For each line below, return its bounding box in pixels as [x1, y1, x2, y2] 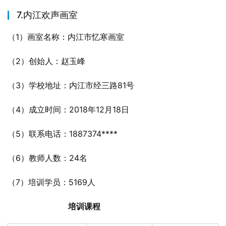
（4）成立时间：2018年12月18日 [8, 104, 129, 115]
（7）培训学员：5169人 [8, 177, 95, 187]
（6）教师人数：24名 [8, 153, 87, 163]
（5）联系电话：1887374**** [8, 129, 118, 139]
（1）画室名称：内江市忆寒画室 [8, 32, 124, 42]
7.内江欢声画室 [17, 10, 78, 20]
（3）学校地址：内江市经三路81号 [8, 80, 134, 90]
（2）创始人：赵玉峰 [8, 56, 85, 66]
